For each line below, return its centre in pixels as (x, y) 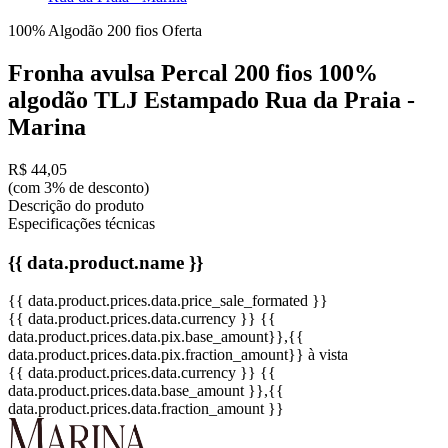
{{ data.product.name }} (105, 262)
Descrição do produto (76, 205)
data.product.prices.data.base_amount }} (136, 391)
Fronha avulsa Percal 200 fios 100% (193, 72)
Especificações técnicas (81, 223)
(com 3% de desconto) (78, 187)
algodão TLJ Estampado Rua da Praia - (211, 99)
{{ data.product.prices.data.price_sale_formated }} (168, 301)
